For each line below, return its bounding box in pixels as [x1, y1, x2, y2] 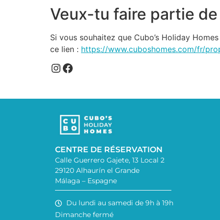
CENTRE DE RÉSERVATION [55, 145, 163, 155]
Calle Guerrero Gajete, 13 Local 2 [55, 156, 165, 165]
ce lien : [50, 44, 81, 55]
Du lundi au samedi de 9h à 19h [66, 198, 173, 208]
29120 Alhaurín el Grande [55, 166, 139, 175]
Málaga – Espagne [55, 176, 117, 186]
